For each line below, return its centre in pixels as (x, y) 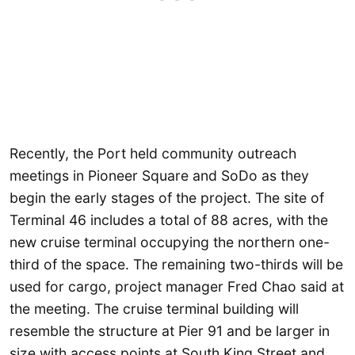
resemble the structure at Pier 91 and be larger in (170, 331)
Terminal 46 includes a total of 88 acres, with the (169, 220)
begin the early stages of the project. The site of (167, 198)
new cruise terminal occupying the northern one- (170, 242)
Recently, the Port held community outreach (153, 154)
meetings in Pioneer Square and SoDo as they (159, 176)
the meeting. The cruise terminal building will (154, 309)
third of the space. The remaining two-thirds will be (176, 265)
